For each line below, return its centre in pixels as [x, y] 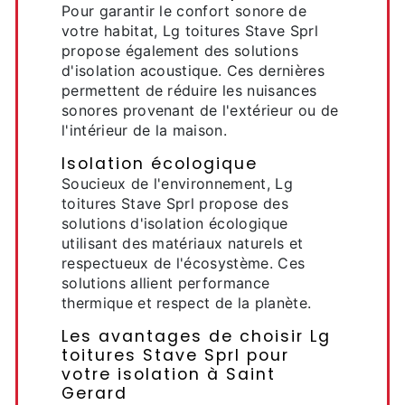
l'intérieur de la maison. [145, 130]
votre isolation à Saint [169, 374]
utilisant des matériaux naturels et [183, 243]
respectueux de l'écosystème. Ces [184, 263]
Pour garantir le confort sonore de [184, 11]
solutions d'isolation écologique [175, 223]
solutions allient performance [166, 283]
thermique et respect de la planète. [187, 303]
